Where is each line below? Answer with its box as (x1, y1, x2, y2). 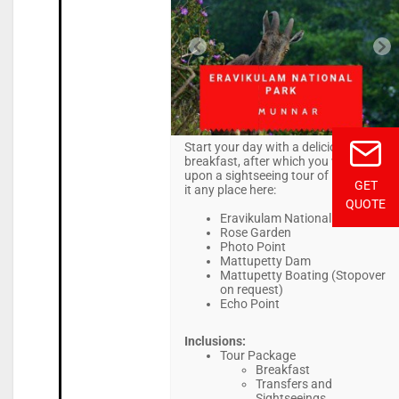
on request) (219, 282, 283, 297)
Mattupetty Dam (219, 254, 311, 269)
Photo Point (219, 240, 286, 255)
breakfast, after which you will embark (183, 154, 394, 169)
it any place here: (183, 183, 276, 198)
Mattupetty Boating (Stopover (219, 268, 386, 283)
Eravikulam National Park (219, 211, 360, 226)
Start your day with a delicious (183, 140, 350, 155)
